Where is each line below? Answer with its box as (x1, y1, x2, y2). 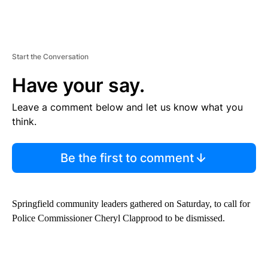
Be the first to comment (60, 150, 194, 165)
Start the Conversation (12, 51, 89, 61)
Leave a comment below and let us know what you (12, 100, 243, 113)
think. (12, 115, 36, 127)
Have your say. (12, 73, 145, 97)
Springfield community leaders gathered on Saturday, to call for (12, 198, 250, 209)
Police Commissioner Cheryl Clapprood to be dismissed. (12, 212, 225, 223)
